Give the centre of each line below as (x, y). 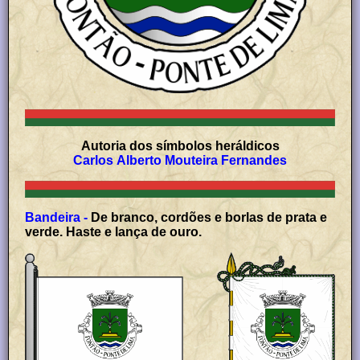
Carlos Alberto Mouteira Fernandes (180, 161)
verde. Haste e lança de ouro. (114, 232)
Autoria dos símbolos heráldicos (180, 146)
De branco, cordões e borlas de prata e (209, 218)
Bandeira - (57, 218)
